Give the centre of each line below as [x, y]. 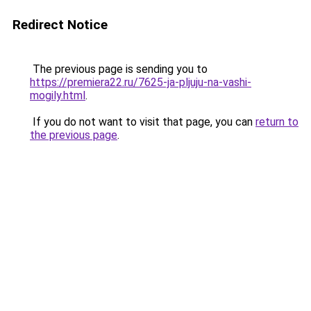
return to [277, 122]
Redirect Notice [60, 25]
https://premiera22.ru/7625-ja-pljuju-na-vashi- [141, 82]
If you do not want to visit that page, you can [143, 122]
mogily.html [58, 95]
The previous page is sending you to [119, 69]
